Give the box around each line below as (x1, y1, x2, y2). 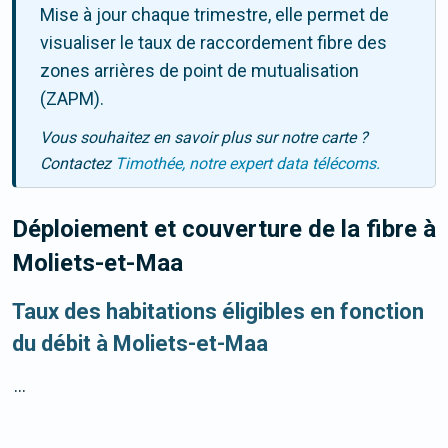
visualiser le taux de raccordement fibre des (40, 32, 387, 54)
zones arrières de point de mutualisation (40, 60, 359, 82)
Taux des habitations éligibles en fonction (12, 299, 424, 325)
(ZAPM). (40, 88, 104, 110)
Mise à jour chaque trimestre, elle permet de (40, 4, 389, 26)
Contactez (40, 154, 115, 174)
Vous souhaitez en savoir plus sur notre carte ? (40, 128, 368, 148)
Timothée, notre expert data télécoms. (115, 154, 380, 174)
